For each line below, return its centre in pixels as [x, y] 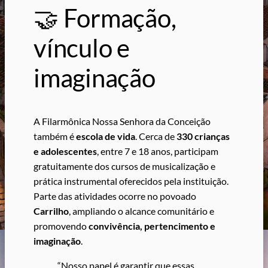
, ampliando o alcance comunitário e [141, 211]
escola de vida [106, 136]
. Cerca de [156, 136]
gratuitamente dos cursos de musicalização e [124, 166]
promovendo [61, 226]
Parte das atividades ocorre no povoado [115, 196]
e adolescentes [65, 151]
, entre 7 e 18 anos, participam [158, 151]
